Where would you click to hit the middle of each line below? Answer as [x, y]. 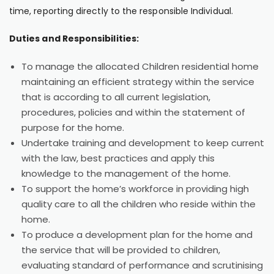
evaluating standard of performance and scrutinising [142, 265]
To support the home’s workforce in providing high [135, 189]
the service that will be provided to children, [121, 250]
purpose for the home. [73, 128]
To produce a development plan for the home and [137, 235]
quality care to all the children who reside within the [139, 204]
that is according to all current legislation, [116, 97]
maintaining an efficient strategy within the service [138, 82]
